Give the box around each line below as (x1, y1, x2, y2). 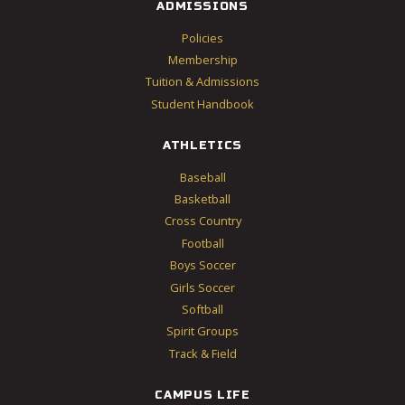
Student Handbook (151, 95, 254, 112)
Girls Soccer (170, 278, 235, 296)
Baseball (179, 168, 226, 185)
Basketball (174, 191, 231, 208)
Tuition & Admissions (146, 73, 259, 90)
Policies (182, 29, 223, 46)
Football (181, 234, 224, 251)
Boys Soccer (169, 257, 236, 274)
